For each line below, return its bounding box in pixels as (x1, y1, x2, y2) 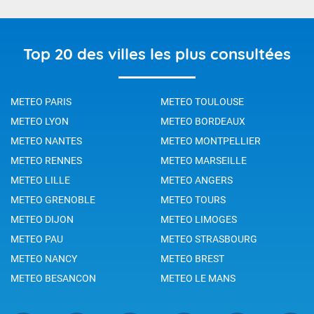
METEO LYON (11, 115, 69, 127)
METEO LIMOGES (161, 213, 237, 225)
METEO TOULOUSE (161, 95, 244, 107)
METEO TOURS (161, 193, 226, 205)
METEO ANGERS (161, 174, 233, 186)
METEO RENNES (11, 154, 82, 166)
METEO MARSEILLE (161, 154, 247, 166)
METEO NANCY (11, 252, 77, 264)
